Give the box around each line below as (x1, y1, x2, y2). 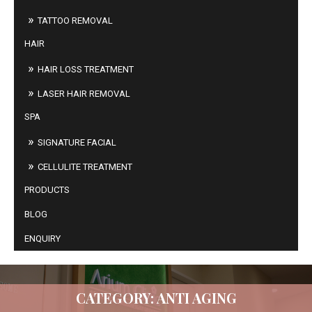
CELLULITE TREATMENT (38, 162, 132, 172)
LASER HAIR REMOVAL (38, 88, 130, 99)
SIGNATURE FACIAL (38, 137, 116, 148)
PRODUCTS (24, 185, 70, 195)
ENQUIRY (24, 233, 61, 244)
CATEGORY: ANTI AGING (75, 288, 237, 308)
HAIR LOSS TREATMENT (38, 64, 134, 75)
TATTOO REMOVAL (38, 15, 113, 26)
